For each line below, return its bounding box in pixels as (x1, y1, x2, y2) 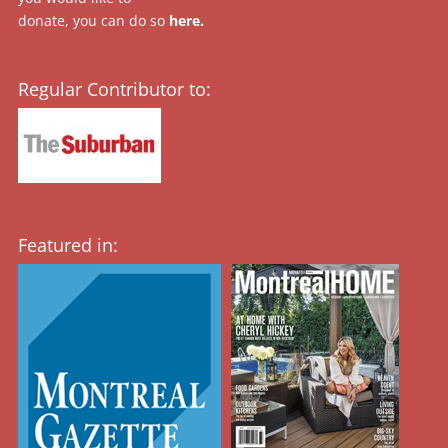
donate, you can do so (17, 11, 169, 31)
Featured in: (17, 233, 118, 258)
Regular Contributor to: (17, 76, 211, 101)
